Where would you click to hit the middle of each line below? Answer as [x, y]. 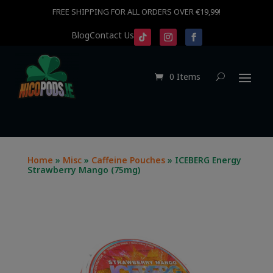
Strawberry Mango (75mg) [83, 170]
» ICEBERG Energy [203, 160]
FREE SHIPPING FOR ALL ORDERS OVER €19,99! [136, 12]
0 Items [185, 77]
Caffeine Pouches [128, 160]
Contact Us [112, 35]
